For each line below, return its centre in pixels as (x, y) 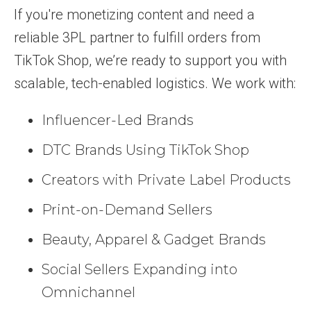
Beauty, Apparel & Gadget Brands (154, 240)
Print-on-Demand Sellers (127, 210)
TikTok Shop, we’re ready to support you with (150, 61)
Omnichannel (89, 293)
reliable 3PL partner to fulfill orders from (137, 38)
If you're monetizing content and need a (134, 15)
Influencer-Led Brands (118, 120)
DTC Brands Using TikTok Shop (145, 150)
